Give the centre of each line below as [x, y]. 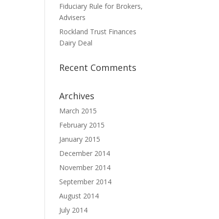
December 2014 [85, 153]
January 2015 [80, 139]
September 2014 [85, 182]
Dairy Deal [76, 43]
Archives [77, 96]
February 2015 [82, 125]
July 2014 [73, 210]
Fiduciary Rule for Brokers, [101, 6]
